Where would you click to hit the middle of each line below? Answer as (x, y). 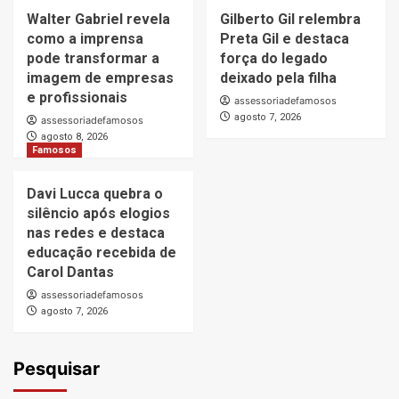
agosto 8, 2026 (74, 137)
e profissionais (77, 98)
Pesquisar (57, 369)
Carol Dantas (70, 273)
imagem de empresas (100, 78)
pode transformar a (93, 59)
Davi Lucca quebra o (95, 194)
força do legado (273, 59)
